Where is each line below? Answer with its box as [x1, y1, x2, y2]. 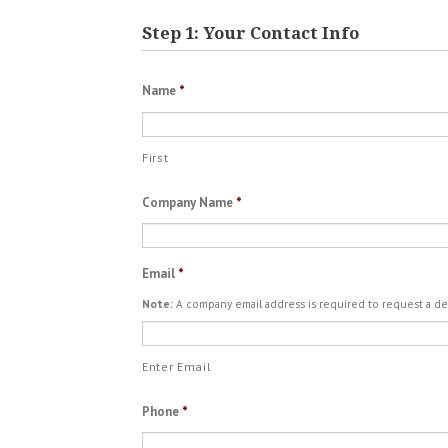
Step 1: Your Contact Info [142, 22, 359, 43]
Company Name [142, 194, 233, 212]
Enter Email [142, 359, 212, 375]
